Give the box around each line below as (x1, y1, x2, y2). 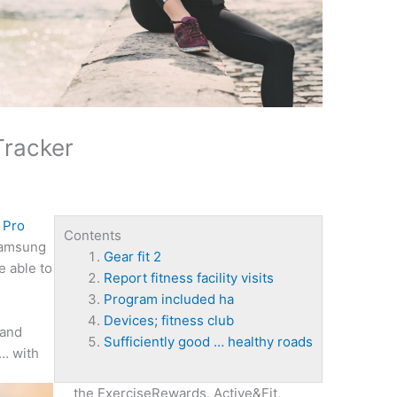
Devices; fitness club (103, 312, 234, 330)
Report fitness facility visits (103, 269, 274, 287)
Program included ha (103, 291, 234, 308)
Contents (63, 227, 121, 245)
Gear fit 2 (103, 248, 161, 266)
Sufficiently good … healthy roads (103, 333, 313, 351)
